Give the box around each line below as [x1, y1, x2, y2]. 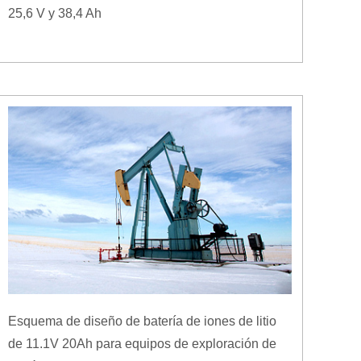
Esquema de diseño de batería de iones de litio [8, 313, 276, 328]
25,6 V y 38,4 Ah [8, 6, 102, 20]
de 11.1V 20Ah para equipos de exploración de [8, 336, 276, 351]
